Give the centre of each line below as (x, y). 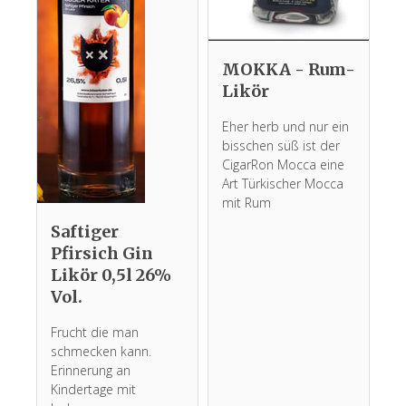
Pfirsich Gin (102, 253)
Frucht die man (95, 332)
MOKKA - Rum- (289, 70)
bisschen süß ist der (281, 146)
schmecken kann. (101, 351)
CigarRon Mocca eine (283, 165)
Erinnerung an (91, 370)
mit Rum (246, 203)
